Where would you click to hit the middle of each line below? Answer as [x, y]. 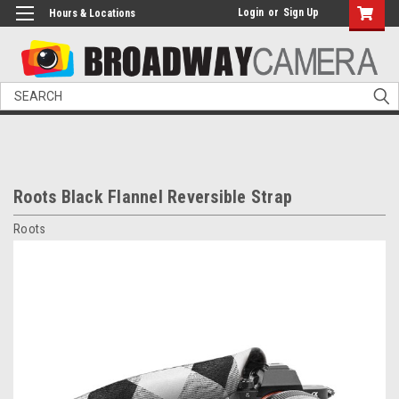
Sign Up [301, 12]
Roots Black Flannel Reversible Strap [153, 197]
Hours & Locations [92, 13]
